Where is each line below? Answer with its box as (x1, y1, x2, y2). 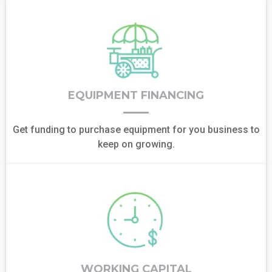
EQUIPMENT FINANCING (68, 89, 204, 102)
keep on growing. (97, 138, 175, 150)
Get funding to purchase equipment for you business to (12, 124, 260, 135)
